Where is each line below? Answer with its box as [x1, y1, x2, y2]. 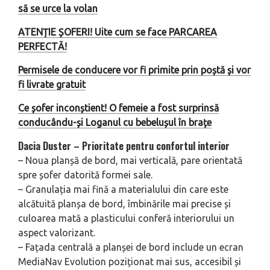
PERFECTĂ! [18, 40, 67, 52]
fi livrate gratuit [18, 78, 86, 90]
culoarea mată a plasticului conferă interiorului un [18, 212, 234, 224]
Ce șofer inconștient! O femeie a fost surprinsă [18, 102, 219, 113]
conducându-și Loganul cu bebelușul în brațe [18, 116, 212, 128]
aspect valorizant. [18, 227, 95, 238]
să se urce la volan [18, 2, 98, 14]
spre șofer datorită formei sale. [18, 169, 152, 180]
